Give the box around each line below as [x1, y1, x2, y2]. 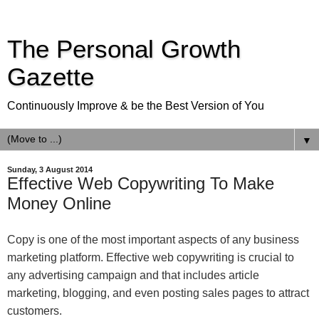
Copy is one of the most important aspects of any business [7, 233, 299, 246]
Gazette [7, 63, 94, 90]
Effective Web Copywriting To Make [7, 174, 274, 193]
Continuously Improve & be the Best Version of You [7, 100, 264, 112]
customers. [7, 304, 62, 317]
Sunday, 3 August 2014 [7, 165, 93, 174]
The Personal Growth [7, 36, 241, 63]
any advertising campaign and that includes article [7, 268, 259, 281]
